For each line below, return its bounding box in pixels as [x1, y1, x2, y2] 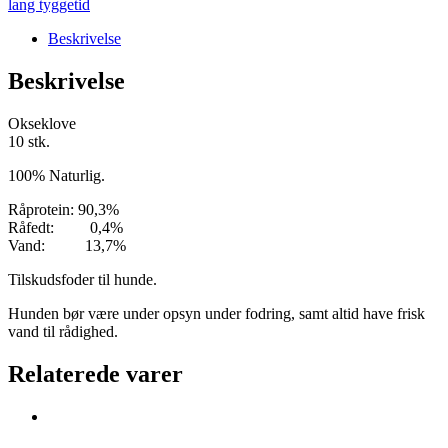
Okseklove [8, 114, 76, 132]
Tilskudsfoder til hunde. [8, 270, 157, 288]
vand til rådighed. [8, 322, 118, 340]
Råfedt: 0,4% [8, 218, 123, 236]
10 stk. [8, 132, 50, 150]
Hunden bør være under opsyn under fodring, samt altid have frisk [8, 304, 425, 322]
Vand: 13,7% [8, 236, 126, 254]
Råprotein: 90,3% [8, 200, 119, 218]
